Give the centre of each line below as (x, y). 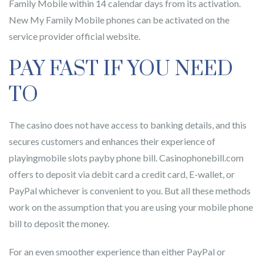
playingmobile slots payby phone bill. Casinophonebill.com (126, 158)
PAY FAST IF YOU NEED (121, 69)
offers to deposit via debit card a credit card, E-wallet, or (122, 174)
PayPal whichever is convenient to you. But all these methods (130, 190)
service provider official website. (75, 36)
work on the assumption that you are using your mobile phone (131, 207)
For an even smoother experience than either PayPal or (117, 252)
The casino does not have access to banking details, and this (128, 125)
